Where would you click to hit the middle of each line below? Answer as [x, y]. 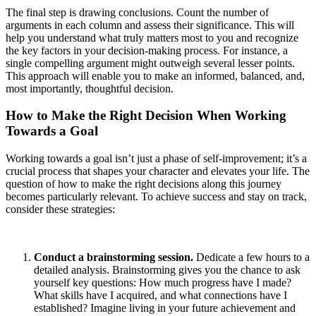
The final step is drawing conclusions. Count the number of [137, 12]
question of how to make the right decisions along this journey [144, 184]
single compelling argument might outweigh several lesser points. [150, 63]
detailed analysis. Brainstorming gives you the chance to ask [167, 270]
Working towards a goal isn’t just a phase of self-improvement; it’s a [156, 158]
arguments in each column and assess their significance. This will [150, 25]
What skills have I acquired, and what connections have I [160, 295]
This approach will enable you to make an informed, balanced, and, [155, 75]
